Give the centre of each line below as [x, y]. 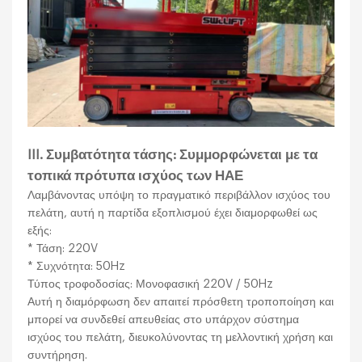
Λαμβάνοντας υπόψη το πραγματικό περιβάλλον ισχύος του [179, 196]
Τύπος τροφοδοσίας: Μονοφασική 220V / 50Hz [151, 284]
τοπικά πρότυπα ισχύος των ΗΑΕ [136, 176]
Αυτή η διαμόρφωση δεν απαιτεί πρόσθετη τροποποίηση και [181, 302]
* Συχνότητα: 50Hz [77, 267]
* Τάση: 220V [63, 249]
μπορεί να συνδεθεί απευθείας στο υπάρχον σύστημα [164, 320]
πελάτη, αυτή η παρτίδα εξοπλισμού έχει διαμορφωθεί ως [173, 213]
